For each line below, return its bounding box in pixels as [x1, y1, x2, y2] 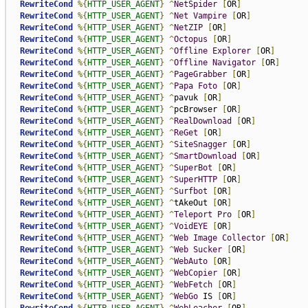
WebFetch [173, 280, 212, 289]
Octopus [173, 34, 208, 44]
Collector [221, 233, 265, 243]
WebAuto [173, 256, 208, 266]
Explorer [212, 46, 251, 56]
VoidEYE [173, 221, 208, 231]
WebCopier [173, 268, 217, 278]
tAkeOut [173, 198, 212, 208]
